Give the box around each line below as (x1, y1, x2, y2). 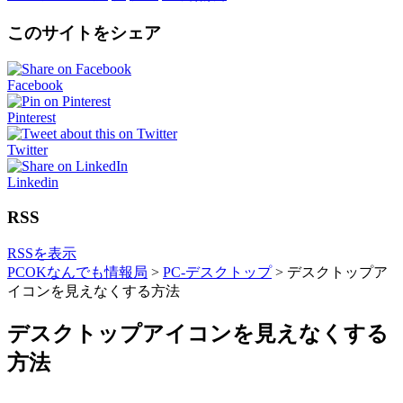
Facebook (7, 77, 63, 94)
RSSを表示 (7, 245, 76, 261)
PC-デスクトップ (163, 264, 272, 280)
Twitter (7, 142, 48, 158)
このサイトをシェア (7, 22, 161, 42)
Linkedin (7, 175, 58, 191)
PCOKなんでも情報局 (7, 264, 148, 280)
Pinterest (7, 110, 56, 126)
